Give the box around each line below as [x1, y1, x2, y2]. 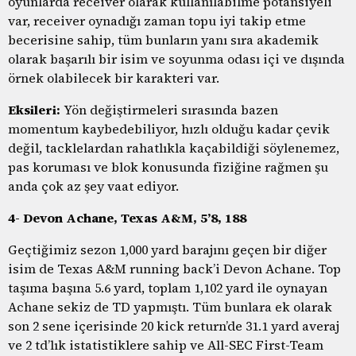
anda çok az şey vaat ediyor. [8, 176, 179, 195]
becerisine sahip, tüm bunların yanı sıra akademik [8, 30, 319, 48]
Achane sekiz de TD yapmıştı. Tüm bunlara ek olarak [8, 297, 332, 315]
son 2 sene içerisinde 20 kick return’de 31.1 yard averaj [8, 316, 339, 335]
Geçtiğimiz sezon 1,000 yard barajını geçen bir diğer [8, 240, 327, 258]
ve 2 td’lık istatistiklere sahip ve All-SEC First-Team [8, 335, 323, 354]
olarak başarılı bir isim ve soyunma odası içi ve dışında [8, 49, 345, 68]
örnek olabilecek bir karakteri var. [8, 68, 219, 87]
